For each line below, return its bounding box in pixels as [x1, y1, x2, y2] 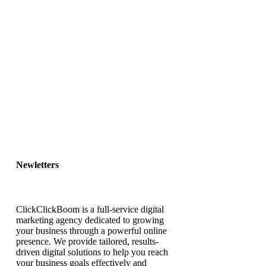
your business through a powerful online [16, 226, 167, 236]
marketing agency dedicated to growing [16, 215, 164, 226]
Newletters [16, 160, 59, 170]
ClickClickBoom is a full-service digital [16, 204, 164, 215]
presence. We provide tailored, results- [16, 236, 159, 247]
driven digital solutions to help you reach [16, 247, 168, 258]
